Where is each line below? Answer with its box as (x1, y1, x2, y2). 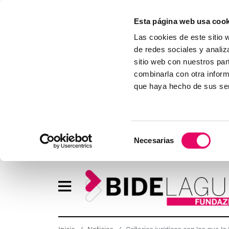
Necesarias (134, 136, 174, 145)
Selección (133, 129, 167, 139)
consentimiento (133, 154, 185, 163)
